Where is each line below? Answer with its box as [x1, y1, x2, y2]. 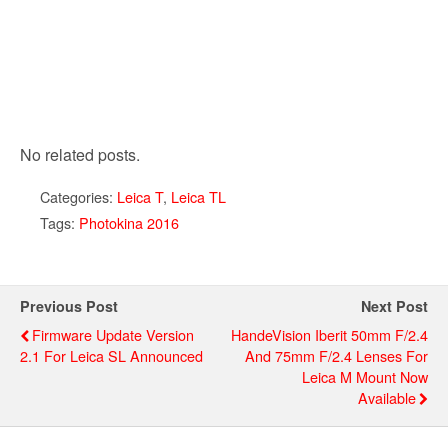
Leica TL [171, 186, 226, 208]
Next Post [361, 296, 428, 317]
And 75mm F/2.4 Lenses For [245, 345, 428, 367]
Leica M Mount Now [302, 366, 428, 388]
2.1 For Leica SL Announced [20, 345, 203, 367]
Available [358, 387, 416, 409]
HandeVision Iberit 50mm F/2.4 [231, 324, 428, 346]
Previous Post [20, 296, 118, 317]
